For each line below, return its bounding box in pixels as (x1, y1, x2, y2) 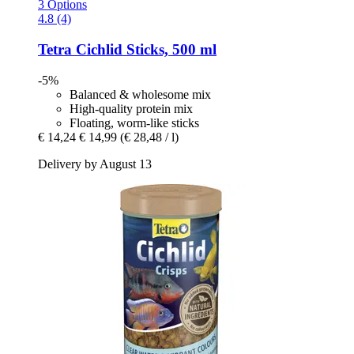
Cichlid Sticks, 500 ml (72, 40, 217, 58)
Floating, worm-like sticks (70, 115, 199, 130)
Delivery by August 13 (38, 156, 152, 171)
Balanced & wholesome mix (70, 87, 211, 101)
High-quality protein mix (70, 101, 193, 115)
